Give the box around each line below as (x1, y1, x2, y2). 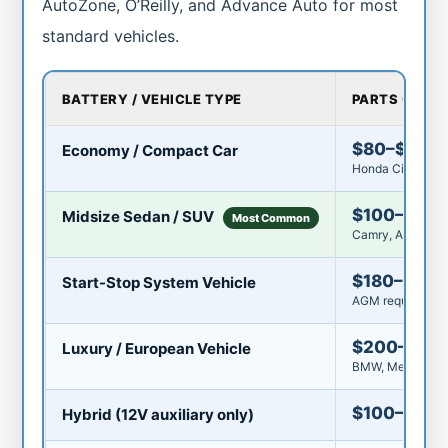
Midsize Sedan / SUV (61, 207, 217, 227)
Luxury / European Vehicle (61, 339, 251, 359)
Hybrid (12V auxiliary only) (61, 405, 254, 425)
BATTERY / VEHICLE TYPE (61, 91, 242, 108)
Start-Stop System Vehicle (61, 273, 256, 293)
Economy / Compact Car (61, 141, 238, 161)
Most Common (231, 211, 310, 226)
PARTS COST (351, 91, 442, 108)
